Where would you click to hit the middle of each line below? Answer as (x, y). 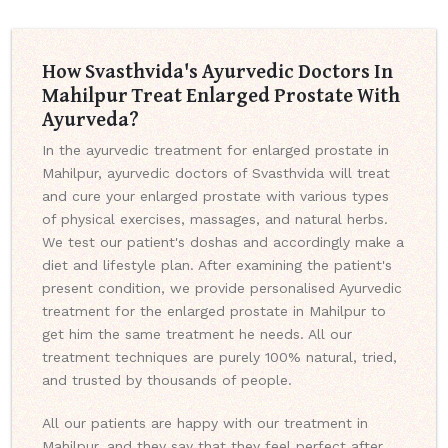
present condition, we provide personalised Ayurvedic (222, 288)
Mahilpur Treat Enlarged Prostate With (221, 95)
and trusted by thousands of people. (167, 380)
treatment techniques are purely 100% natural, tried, (219, 357)
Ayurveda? (90, 119)
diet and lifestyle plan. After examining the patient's (217, 265)
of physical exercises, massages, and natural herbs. (215, 219)
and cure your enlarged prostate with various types (215, 196)
